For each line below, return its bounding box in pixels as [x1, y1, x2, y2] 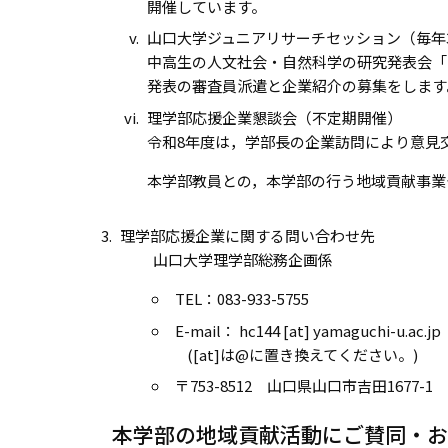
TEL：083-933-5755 [174, 288, 309, 309]
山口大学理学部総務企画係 [119, 249, 333, 270]
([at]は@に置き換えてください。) [174, 343, 418, 365]
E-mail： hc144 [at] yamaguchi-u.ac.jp [174, 319, 441, 341]
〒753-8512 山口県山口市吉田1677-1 [174, 375, 433, 396]
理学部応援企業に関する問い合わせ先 [119, 225, 375, 246]
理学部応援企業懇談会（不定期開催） [147, 106, 402, 128]
